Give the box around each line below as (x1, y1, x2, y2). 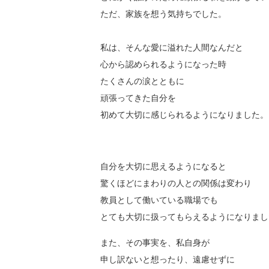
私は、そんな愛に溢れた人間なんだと (100, 43, 243, 53)
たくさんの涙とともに (100, 76, 184, 86)
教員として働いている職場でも (100, 195, 218, 205)
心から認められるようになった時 (100, 59, 226, 70)
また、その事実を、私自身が (100, 238, 210, 248)
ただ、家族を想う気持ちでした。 (100, 9, 226, 19)
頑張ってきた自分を (100, 93, 176, 103)
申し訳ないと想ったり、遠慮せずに (100, 255, 235, 265)
